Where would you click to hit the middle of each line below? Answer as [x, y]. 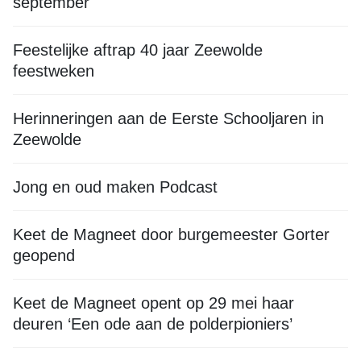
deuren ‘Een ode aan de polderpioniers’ [153, 324]
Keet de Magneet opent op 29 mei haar [154, 303]
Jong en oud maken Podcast [115, 187]
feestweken [54, 71]
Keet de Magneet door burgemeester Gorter [171, 234]
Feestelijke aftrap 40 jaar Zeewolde [138, 50]
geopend [44, 255]
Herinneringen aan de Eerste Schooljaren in [168, 118]
